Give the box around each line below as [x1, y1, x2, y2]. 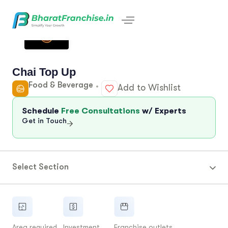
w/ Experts [140, 106, 186, 116]
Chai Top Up [12, 66, 76, 78]
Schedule [22, 106, 61, 116]
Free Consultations [61, 106, 140, 116]
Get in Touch [22, 116, 67, 125]
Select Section [12, 162, 69, 172]
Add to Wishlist [118, 82, 181, 93]
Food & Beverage [28, 80, 93, 90]
